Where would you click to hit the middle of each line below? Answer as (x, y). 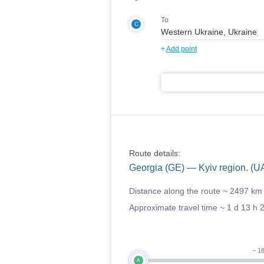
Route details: (154, 153)
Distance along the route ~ (179, 191)
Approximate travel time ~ (178, 207)
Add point (181, 49)
